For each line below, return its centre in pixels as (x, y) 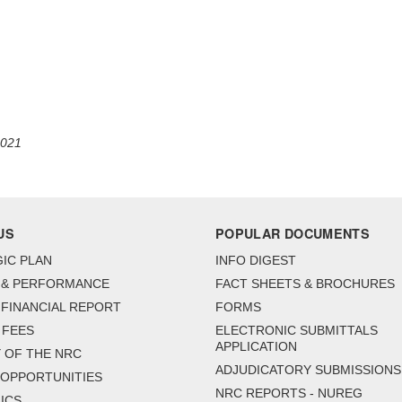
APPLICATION (256, 347)
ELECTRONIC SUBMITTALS (297, 331)
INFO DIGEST (256, 261)
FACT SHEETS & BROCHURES (305, 284)
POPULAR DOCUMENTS (293, 234)
